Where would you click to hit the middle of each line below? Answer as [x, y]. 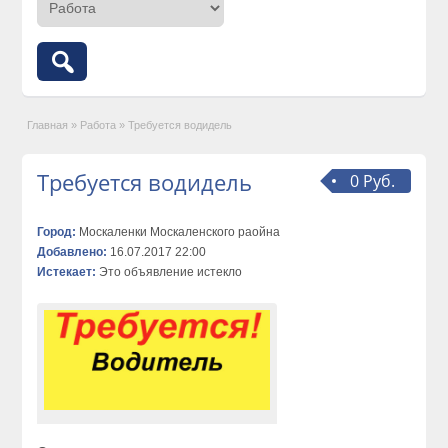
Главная [48, 124]
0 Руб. [372, 180]
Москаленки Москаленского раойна [178, 231]
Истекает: [67, 271]
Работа [98, 124]
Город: [57, 231]
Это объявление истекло [169, 271]
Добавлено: [72, 251]
